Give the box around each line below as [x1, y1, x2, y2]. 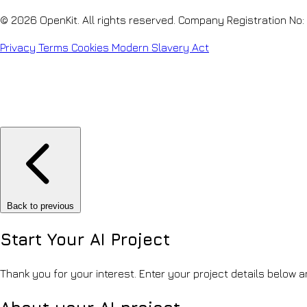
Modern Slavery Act [112, 40, 209, 53]
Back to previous [7, 200, 74, 211]
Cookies [71, 40, 112, 53]
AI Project [90, 229, 170, 249]
